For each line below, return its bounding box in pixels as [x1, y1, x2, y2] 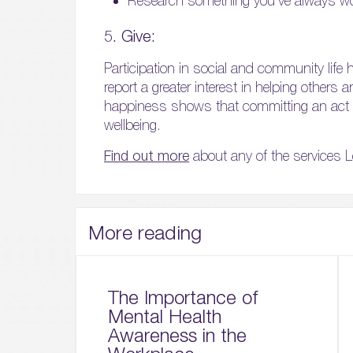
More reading [88, 220, 202, 243]
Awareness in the [108, 324, 247, 347]
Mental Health [108, 305, 221, 328]
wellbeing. [104, 117, 161, 134]
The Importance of [108, 286, 258, 309]
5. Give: [104, 27, 155, 46]
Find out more [104, 147, 189, 165]
